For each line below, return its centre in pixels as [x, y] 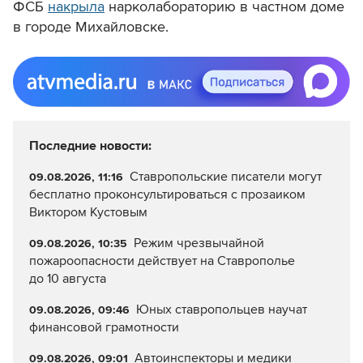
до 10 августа [68, 279]
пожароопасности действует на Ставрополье [162, 261]
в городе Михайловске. [91, 27]
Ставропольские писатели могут [225, 177]
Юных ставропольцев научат [221, 310]
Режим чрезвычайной [199, 243]
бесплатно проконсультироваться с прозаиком [167, 195]
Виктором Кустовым [88, 213]
